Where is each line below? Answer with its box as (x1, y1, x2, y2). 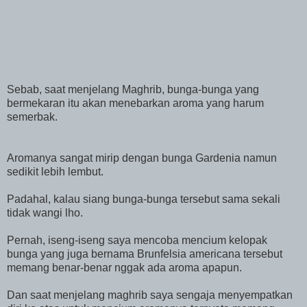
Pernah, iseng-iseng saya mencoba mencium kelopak (7, 234, 267, 247)
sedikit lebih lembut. (7, 166, 103, 178)
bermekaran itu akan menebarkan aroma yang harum (7, 97, 264, 110)
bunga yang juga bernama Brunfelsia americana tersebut (7, 248, 282, 260)
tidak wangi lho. (7, 207, 83, 219)
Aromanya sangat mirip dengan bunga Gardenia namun (7, 152, 277, 164)
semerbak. (7, 111, 58, 123)
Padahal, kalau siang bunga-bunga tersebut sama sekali (7, 193, 280, 206)
